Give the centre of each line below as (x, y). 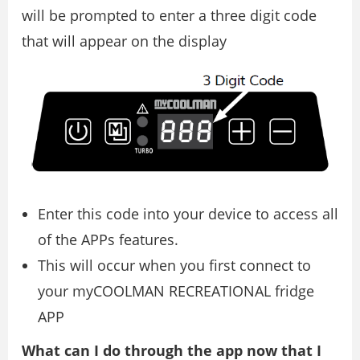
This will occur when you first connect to (174, 266)
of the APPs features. (108, 240)
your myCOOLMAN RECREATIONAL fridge (176, 291)
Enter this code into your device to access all (188, 214)
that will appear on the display (124, 41)
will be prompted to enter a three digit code (169, 16)
